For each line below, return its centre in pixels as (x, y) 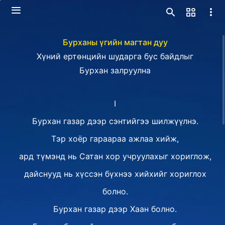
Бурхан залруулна (115, 70)
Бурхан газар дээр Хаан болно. (115, 209)
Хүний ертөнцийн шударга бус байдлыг (115, 56)
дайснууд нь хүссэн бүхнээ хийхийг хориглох (115, 174)
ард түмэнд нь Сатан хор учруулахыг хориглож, (115, 156)
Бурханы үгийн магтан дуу (115, 42)
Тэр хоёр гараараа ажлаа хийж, (115, 139)
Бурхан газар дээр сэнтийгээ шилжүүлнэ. (115, 121)
